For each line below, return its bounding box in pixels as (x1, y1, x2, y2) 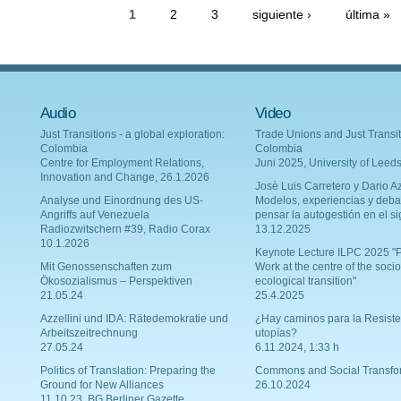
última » (346, 8, 391, 21)
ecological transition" (255, 276, 356, 287)
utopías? (255, 328, 297, 339)
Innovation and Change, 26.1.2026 (40, 172, 209, 183)
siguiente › (252, 8, 312, 21)
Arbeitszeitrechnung (40, 328, 138, 339)
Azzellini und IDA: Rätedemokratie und (40, 313, 228, 325)
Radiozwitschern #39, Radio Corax (40, 224, 210, 235)
